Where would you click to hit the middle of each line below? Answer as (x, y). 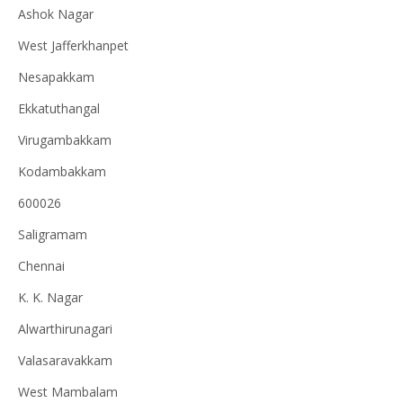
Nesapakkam (56, 77)
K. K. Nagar (50, 297)
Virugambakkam (65, 140)
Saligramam (53, 234)
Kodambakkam (62, 171)
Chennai (41, 266)
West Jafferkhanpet (73, 45)
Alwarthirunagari (65, 329)
